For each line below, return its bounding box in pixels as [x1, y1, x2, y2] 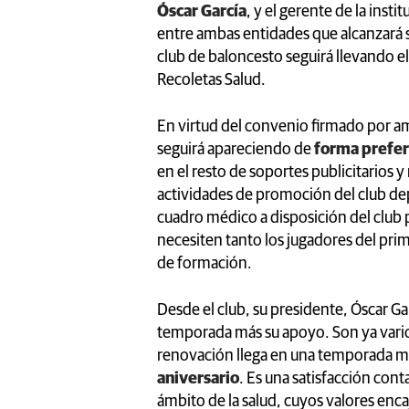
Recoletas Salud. [157, 71, 266, 89]
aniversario [157, 370, 239, 387]
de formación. [157, 255, 252, 272]
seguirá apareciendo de [157, 141, 311, 158]
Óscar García [157, 3, 246, 20]
